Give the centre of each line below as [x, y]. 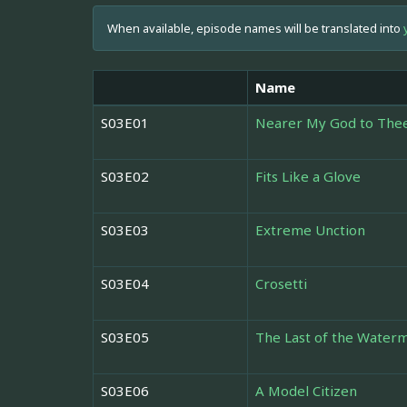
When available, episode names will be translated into [255, 29]
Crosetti [281, 284]
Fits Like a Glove [308, 177]
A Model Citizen [306, 391]
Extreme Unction [310, 230]
